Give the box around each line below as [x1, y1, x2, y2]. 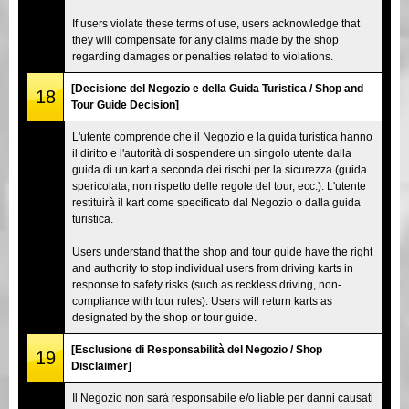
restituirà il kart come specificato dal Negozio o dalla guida [72, 195, 361, 209]
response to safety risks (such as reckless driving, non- [72, 278, 341, 291]
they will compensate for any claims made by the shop [72, 33, 339, 47]
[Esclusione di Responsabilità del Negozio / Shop [71, 342, 322, 356]
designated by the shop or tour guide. [72, 310, 257, 324]
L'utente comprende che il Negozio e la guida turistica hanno [72, 130, 372, 143]
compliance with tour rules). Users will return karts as [72, 294, 332, 308]
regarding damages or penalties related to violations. [72, 49, 333, 63]
